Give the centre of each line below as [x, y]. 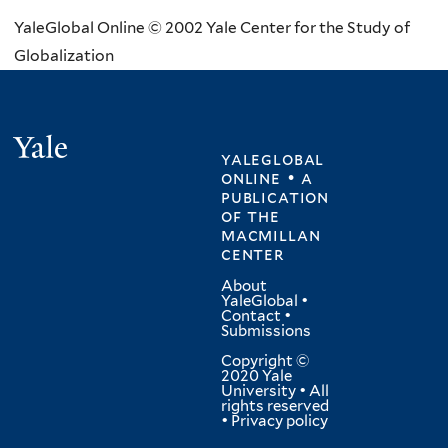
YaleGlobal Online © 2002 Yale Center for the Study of [212, 27]
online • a [267, 178]
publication [275, 197]
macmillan [271, 235]
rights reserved [275, 406]
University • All [275, 391]
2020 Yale [256, 376]
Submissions [266, 331]
